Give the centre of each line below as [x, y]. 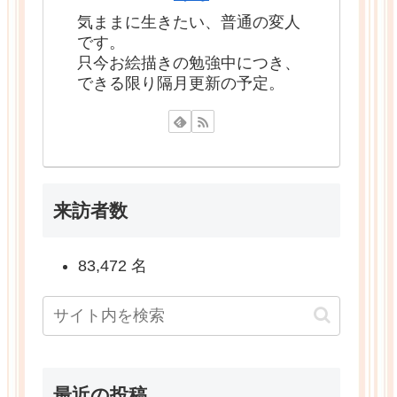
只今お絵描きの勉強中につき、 [189, 62]
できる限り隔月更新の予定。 [181, 83]
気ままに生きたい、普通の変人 [189, 22]
